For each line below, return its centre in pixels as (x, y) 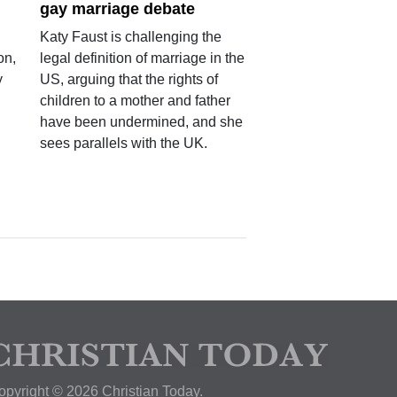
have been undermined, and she (141, 121)
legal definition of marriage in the (142, 58)
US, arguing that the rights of (128, 79)
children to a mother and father (135, 100)
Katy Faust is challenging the (130, 36)
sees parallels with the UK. (123, 143)
